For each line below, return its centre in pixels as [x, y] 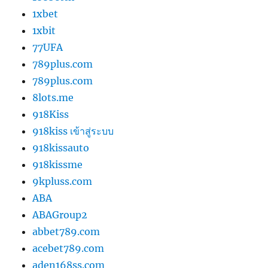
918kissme [58, 164]
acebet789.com [68, 248]
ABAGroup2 [60, 214]
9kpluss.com [63, 181]
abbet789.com [66, 231]
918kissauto [61, 147]
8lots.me [53, 97]
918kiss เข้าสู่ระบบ [73, 131]
